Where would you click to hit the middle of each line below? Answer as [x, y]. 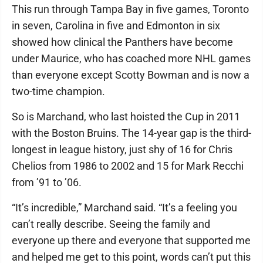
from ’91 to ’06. [47, 183]
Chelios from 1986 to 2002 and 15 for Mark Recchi [128, 166]
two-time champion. [58, 92]
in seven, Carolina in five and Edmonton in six [116, 26]
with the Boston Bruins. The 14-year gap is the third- [131, 133]
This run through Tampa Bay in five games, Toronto [130, 9]
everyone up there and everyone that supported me [131, 241]
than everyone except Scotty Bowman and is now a [131, 75]
